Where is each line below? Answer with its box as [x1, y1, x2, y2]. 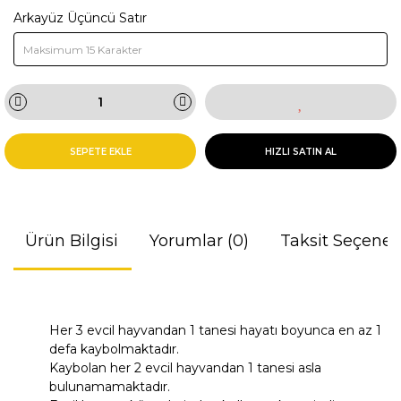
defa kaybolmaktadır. [49, 341, 179, 357]
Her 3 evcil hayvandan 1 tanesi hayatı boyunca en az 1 [49, 322, 381, 338]
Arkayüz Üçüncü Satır [13, 10, 147, 26]
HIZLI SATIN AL [265, 145, 337, 158]
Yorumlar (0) [149, 231, 249, 251]
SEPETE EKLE [69, 145, 132, 158]
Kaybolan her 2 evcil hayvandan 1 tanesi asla [49, 360, 321, 376]
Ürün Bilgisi [24, 231, 118, 251]
